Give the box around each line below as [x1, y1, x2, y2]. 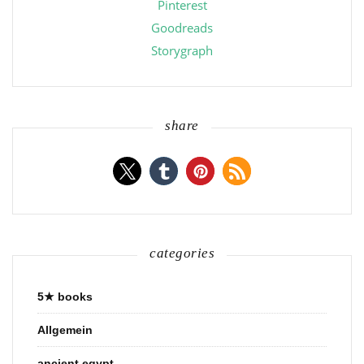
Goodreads [151, 19, 213, 37]
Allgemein [37, 323, 93, 337]
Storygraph [151, 42, 213, 59]
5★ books [37, 290, 93, 304]
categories [149, 245, 214, 262]
